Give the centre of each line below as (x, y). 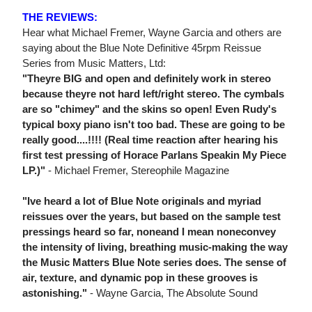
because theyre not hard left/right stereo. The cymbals (153, 94)
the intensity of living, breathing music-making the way (155, 247)
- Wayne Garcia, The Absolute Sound (172, 293)
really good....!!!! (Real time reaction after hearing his (150, 140)
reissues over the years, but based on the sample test (151, 217)
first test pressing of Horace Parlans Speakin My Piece (154, 155)
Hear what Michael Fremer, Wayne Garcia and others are (152, 33)
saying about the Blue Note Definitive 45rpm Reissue (142, 48)
